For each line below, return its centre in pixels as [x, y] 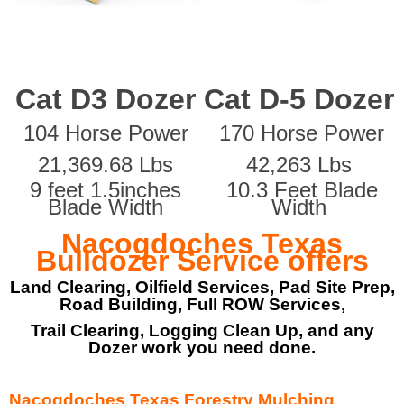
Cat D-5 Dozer [298, 99]
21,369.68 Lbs [106, 164]
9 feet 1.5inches [106, 189]
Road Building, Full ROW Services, [202, 304]
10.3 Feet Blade [298, 189]
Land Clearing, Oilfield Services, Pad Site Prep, [202, 287]
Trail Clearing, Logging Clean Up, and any [202, 330]
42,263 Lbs [298, 164]
